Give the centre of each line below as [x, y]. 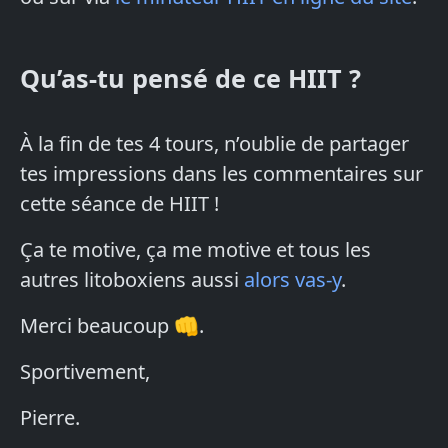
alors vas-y [292, 280]
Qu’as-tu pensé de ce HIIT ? [190, 78]
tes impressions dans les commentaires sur [221, 174]
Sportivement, [85, 372]
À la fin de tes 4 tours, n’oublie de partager [214, 144]
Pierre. [50, 418]
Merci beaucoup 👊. [112, 326]
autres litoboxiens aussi [132, 280]
